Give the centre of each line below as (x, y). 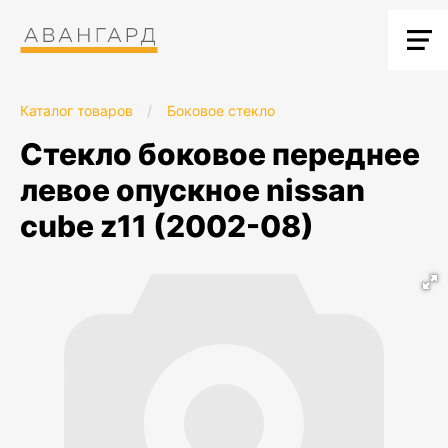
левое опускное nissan (192, 190)
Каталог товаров (76, 110)
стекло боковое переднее (31, 154)
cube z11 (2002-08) (167, 226)
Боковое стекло (221, 110)
